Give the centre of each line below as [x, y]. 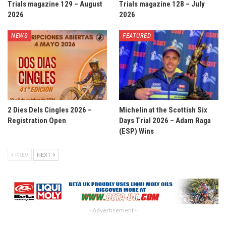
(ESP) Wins [136, 131]
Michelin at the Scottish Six [163, 110]
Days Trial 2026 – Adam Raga [165, 120]
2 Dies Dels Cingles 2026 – [50, 110]
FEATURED [137, 35]
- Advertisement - [113, 210]
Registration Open [37, 120]
